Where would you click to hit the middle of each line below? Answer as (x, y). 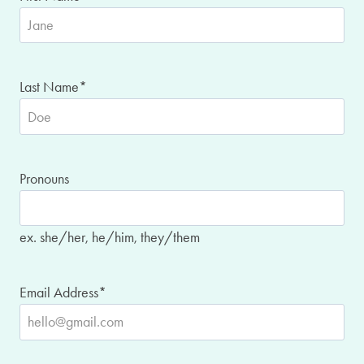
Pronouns (44, 178)
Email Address (59, 293)
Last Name (49, 87)
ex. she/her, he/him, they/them (110, 238)
